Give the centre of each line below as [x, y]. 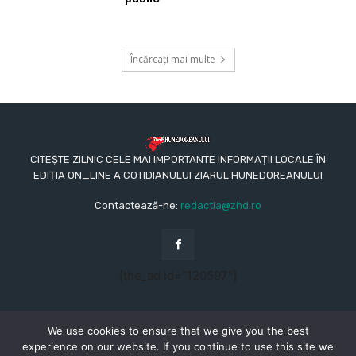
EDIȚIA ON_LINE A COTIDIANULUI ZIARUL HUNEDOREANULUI [178, 175]
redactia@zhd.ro [221, 205]
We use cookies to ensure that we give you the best [178, 331]
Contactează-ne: [137, 205]
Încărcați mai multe [172, 60]
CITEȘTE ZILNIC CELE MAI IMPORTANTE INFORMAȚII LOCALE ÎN [178, 159]
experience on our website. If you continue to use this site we [178, 346]
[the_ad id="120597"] [178, 276]
